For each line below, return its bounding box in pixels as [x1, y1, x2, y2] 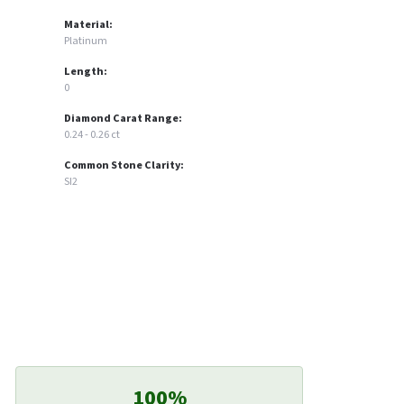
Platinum [64, 33, 107, 50]
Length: [64, 64, 107, 80]
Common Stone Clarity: [64, 158, 184, 174]
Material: [64, 17, 113, 33]
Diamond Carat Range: [64, 111, 182, 127]
